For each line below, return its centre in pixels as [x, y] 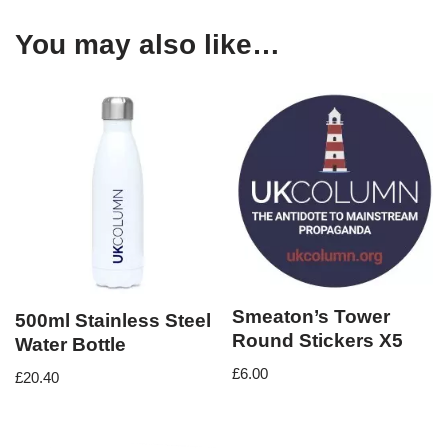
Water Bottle [70, 344]
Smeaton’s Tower [311, 316]
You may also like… [147, 45]
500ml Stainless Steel [113, 320]
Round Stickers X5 [318, 340]
